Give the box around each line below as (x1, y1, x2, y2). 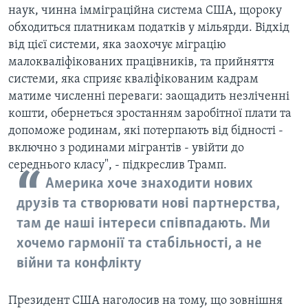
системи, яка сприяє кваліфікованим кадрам (8, 73, 258, 87)
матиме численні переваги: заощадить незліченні (8, 90, 289, 104)
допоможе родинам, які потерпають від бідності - (8, 124, 283, 138)
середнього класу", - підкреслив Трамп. (8, 159, 227, 173)
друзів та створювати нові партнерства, (16, 196, 280, 212)
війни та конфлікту (16, 256, 142, 272)
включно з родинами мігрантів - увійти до (8, 142, 244, 155)
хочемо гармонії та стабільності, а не (16, 236, 262, 252)
